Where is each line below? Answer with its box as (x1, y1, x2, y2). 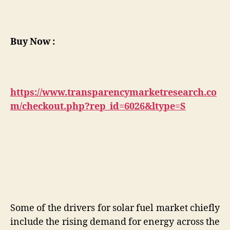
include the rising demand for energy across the (10, 216, 220, 228)
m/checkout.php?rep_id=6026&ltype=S (10, 100, 186, 112)
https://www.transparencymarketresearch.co (10, 86, 217, 99)
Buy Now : (10, 35, 55, 48)
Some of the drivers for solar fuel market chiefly (10, 202, 220, 214)
